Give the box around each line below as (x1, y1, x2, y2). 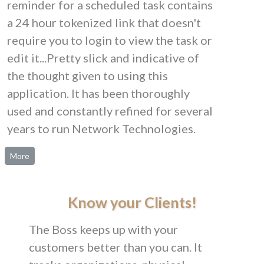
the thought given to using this (7, 68, 168, 82)
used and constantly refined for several (7, 103, 213, 118)
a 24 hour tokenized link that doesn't (7, 15, 201, 29)
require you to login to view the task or (7, 32, 212, 47)
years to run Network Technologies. (7, 121, 196, 136)
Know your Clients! (67, 193, 197, 211)
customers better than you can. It (29, 239, 202, 254)
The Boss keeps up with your (29, 222, 178, 236)
